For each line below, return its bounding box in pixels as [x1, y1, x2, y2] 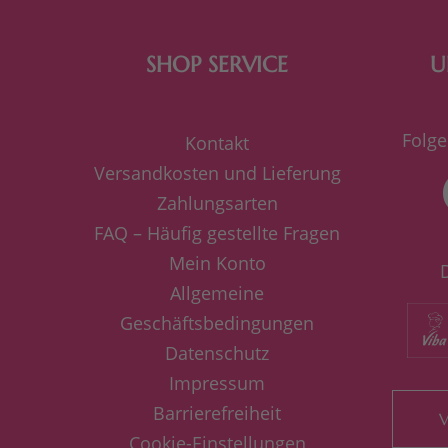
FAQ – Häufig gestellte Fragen [94, 220, 340, 245]
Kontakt [185, 130, 249, 155]
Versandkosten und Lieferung [93, 160, 341, 185]
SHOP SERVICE [146, 50, 288, 78]
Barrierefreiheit [153, 400, 281, 425]
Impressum [169, 370, 265, 395]
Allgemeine [170, 280, 264, 305]
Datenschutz [165, 340, 269, 365]
